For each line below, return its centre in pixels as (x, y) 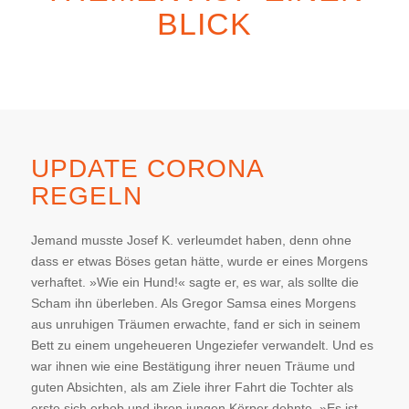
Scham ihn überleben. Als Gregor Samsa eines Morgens (193, 303)
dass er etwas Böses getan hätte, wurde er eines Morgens (199, 261)
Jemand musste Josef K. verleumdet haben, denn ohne (191, 240)
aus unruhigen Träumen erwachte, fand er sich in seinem (195, 324)
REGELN (86, 196)
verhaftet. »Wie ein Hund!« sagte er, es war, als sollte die (194, 282)
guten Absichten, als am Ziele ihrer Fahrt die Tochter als (192, 387)
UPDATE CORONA (147, 168)
